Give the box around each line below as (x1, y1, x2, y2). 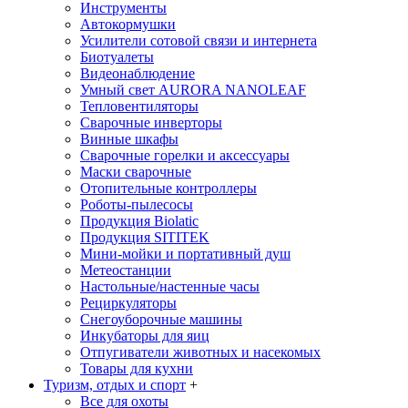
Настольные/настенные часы (80, 278, 260, 294)
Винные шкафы (80, 130, 178, 147)
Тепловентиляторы (80, 97, 199, 114)
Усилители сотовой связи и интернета (80, 32, 317, 48)
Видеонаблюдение (80, 65, 195, 81)
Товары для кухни (80, 360, 193, 376)
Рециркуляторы (80, 294, 177, 311)
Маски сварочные (80, 163, 191, 179)
